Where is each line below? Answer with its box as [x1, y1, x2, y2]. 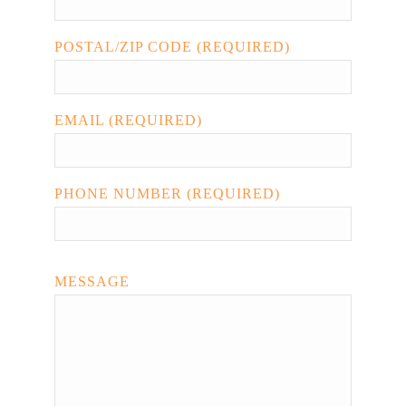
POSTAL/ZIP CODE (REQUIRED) [54, 39, 290, 55]
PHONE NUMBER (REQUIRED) [54, 186, 280, 202]
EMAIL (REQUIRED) [54, 112, 202, 129]
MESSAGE [54, 274, 130, 290]
